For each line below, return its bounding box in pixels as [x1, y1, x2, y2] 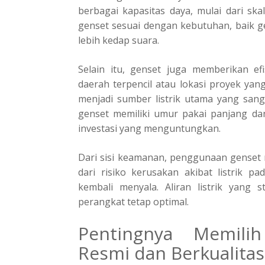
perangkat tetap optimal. [78, 195, 189, 208]
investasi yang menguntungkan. [78, 121, 221, 135]
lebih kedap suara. [78, 33, 159, 47]
